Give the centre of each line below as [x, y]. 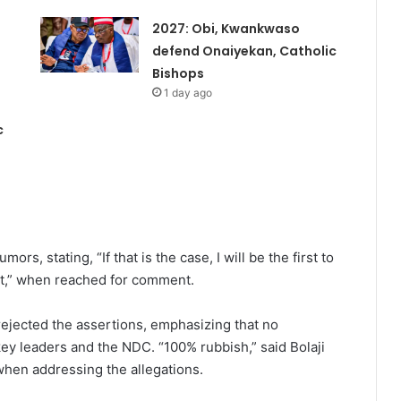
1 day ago [188, 93]
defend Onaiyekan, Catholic [244, 51]
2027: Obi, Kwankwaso [226, 29]
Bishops [178, 74]
